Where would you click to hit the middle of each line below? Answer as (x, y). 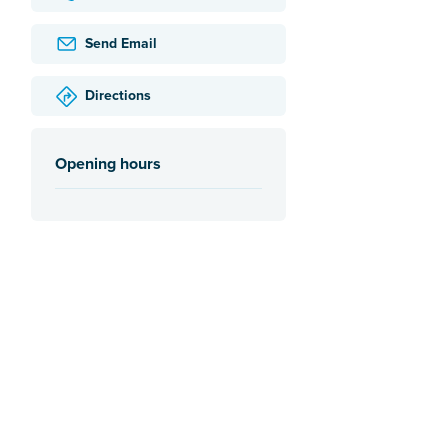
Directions (118, 96)
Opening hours (108, 163)
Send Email (121, 44)
